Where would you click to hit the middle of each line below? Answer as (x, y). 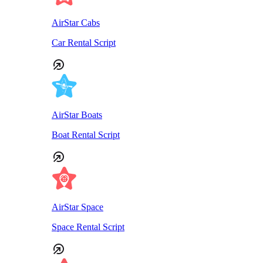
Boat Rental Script (86, 135)
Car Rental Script (84, 43)
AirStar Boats (77, 115)
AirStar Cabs (76, 23)
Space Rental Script (88, 227)
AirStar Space (77, 207)
